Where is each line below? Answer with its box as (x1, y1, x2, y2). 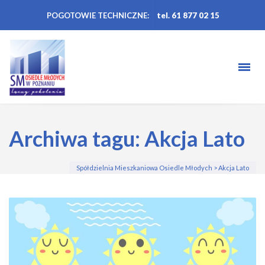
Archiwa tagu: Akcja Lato (9, 125, 245, 151)
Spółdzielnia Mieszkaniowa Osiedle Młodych (76, 164, 212, 172)
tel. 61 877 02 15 (156, 11, 219, 20)
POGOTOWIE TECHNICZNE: (46, 11, 149, 20)
